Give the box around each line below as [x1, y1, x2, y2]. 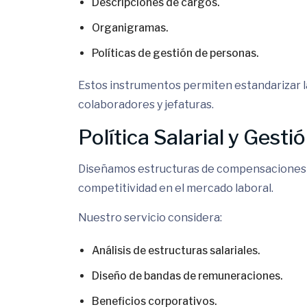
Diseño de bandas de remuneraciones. [92, 269, 282, 282]
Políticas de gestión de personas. [92, 47, 258, 60]
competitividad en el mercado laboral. [78, 182, 273, 195]
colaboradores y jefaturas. [78, 98, 214, 111]
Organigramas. [92, 21, 168, 34]
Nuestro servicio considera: [78, 211, 222, 224]
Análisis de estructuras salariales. [92, 244, 260, 257]
